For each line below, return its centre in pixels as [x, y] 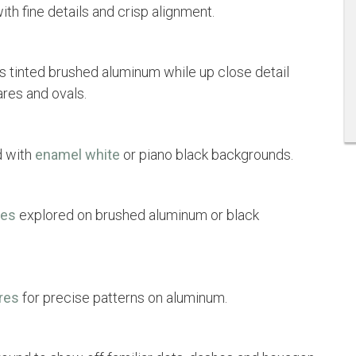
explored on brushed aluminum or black [137, 215]
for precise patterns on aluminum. [123, 297]
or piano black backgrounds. [207, 154]
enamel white [77, 154]
